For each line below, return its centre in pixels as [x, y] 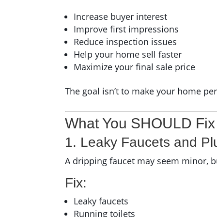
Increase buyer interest [121, 17]
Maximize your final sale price [135, 67]
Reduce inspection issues [125, 42]
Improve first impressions [126, 29]
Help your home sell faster [128, 54]
